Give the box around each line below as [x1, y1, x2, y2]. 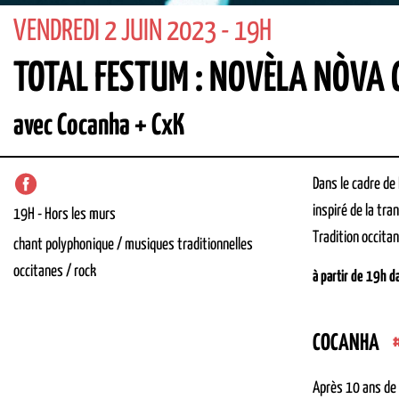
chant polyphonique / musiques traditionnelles [13, 236, 253, 253]
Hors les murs [45, 207, 116, 224]
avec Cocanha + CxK [13, 112, 184, 142]
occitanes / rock [13, 263, 96, 280]
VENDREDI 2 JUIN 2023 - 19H [13, 18, 272, 47]
